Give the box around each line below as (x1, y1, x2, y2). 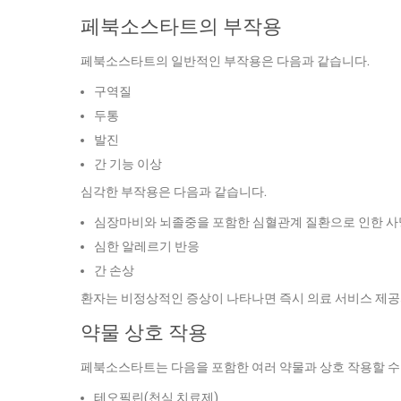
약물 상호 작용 (81, 321, 208, 344)
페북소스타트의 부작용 (81, 15, 282, 38)
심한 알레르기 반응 (94, 239, 200, 253)
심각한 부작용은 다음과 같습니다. (81, 184, 267, 200)
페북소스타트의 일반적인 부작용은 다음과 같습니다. (81, 54, 370, 69)
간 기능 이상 (94, 157, 162, 171)
